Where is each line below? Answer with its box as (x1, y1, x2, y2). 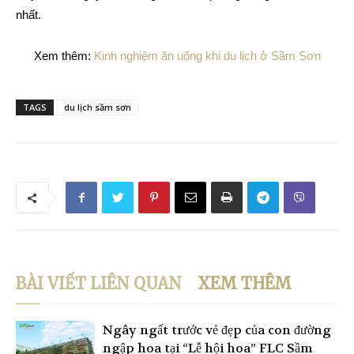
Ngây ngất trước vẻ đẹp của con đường (103, 322, 331, 339)
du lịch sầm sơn (64, 101, 131, 114)
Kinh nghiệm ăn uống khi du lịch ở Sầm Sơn (93, 49, 321, 63)
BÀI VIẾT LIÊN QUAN (16, 273, 182, 294)
